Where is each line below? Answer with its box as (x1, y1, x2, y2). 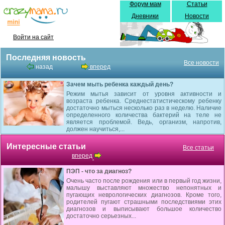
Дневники (132, 13, 159, 20)
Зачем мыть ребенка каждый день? (66, 81, 173, 88)
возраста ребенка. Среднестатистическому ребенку (66, 97, 221, 104)
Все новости (184, 59, 219, 66)
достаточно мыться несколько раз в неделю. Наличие (66, 104, 221, 111)
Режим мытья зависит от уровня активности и (66, 90, 221, 97)
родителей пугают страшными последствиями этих (66, 198, 221, 205)
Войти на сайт (13, 34, 54, 41)
